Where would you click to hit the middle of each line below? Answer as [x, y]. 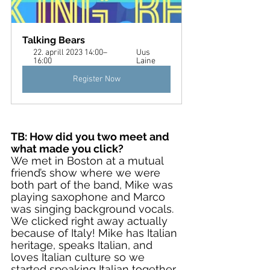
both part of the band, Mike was [93, 185]
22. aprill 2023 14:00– [70, 53]
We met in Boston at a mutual [89, 161]
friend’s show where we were [87, 173]
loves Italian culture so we [79, 257]
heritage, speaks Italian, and [83, 245]
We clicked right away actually [91, 221]
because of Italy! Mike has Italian [96, 233]
